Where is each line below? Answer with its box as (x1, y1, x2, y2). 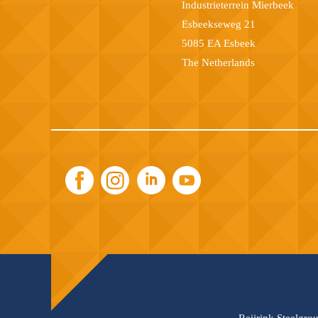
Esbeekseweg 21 (182, 18, 256, 30)
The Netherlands (182, 56, 255, 68)
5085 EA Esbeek (182, 37, 256, 49)
